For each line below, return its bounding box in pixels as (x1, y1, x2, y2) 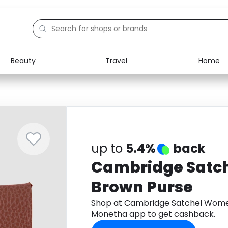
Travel (105, 55, 127, 66)
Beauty (11, 55, 36, 66)
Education (31, 98, 67, 108)
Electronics (31, 74, 70, 84)
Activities (31, 121, 64, 131)
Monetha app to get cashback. (91, 208, 215, 220)
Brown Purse (91, 177, 193, 198)
